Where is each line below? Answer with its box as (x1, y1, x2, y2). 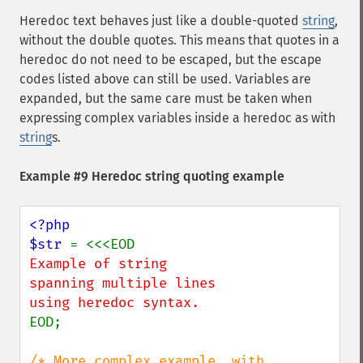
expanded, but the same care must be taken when (19, 91, 312, 106)
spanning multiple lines (29, 275, 216, 292)
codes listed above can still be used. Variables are (19, 71, 311, 87)
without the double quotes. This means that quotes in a (19, 32, 340, 48)
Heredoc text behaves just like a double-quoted (19, 13, 302, 28)
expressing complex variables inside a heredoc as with (19, 110, 335, 126)
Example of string (29, 255, 167, 272)
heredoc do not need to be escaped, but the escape (19, 52, 322, 67)
